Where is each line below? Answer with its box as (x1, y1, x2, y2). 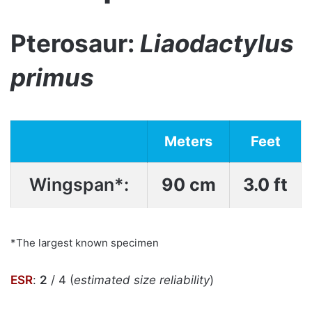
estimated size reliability (74, 272, 210, 287)
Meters (164, 133, 212, 150)
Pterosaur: (10, 28, 140, 58)
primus (10, 62, 94, 92)
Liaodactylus (140, 28, 294, 58)
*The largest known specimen (10, 235, 159, 249)
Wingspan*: (29, 174, 129, 196)
